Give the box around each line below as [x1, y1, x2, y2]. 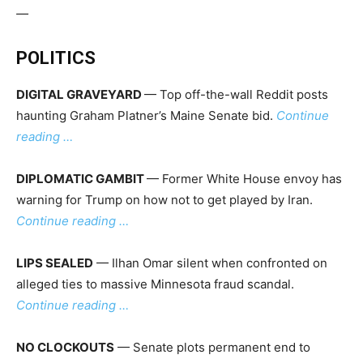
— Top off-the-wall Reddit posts [144, 87, 328, 103]
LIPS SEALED [16, 255, 93, 271]
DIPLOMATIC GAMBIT [16, 171, 147, 187]
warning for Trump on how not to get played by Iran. [16, 192, 313, 208]
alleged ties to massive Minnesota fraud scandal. [16, 276, 294, 293]
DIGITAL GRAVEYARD [16, 87, 144, 103]
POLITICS [16, 48, 96, 69]
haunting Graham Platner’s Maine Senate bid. [16, 108, 273, 124]
